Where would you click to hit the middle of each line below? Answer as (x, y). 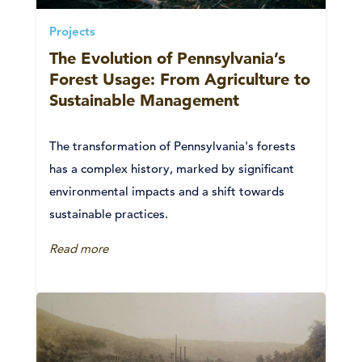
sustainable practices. (109, 213)
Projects (72, 32)
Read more (79, 248)
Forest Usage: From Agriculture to (180, 79)
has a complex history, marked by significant (172, 168)
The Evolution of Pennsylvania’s (167, 58)
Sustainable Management (144, 100)
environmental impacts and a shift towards (167, 191)
